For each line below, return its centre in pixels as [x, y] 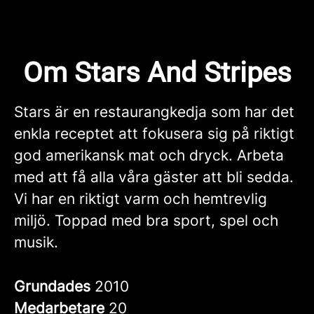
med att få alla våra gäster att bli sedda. [154, 177]
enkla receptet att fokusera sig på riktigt [154, 134]
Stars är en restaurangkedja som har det [154, 112]
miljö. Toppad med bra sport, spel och [146, 220]
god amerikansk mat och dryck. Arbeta [149, 155]
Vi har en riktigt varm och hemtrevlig [141, 199]
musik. [38, 242]
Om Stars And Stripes [157, 73]
